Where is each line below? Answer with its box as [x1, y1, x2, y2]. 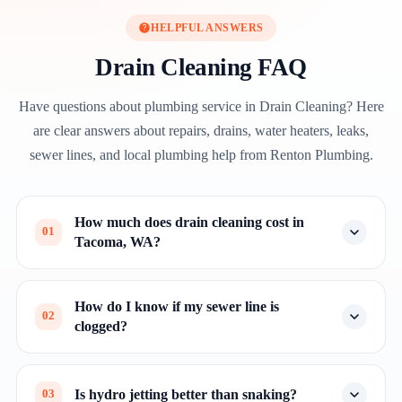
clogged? [74, 318, 127, 334]
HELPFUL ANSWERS [151, 21, 264, 34]
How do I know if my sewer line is [74, 298, 279, 314]
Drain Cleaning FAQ [95, 53, 307, 81]
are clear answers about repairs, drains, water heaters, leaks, [33, 122, 369, 138]
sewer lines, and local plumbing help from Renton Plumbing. [29, 146, 373, 162]
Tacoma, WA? [74, 233, 161, 249]
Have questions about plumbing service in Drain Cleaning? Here [18, 98, 384, 114]
